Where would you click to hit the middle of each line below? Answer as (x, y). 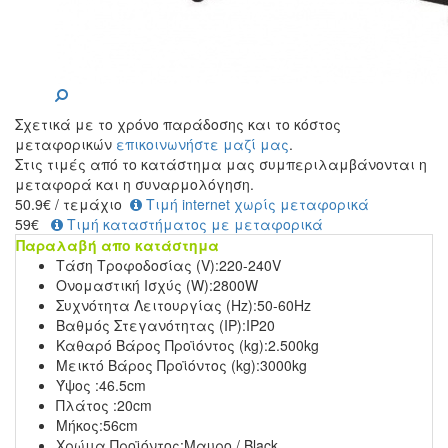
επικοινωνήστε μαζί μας (202, 144)
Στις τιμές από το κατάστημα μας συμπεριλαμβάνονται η (221, 164)
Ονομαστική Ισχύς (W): (134, 285)
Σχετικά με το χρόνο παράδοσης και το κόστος (178, 124)
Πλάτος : (86, 405)
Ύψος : (77, 385)
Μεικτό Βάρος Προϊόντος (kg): (158, 365)
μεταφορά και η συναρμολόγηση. (134, 184)
